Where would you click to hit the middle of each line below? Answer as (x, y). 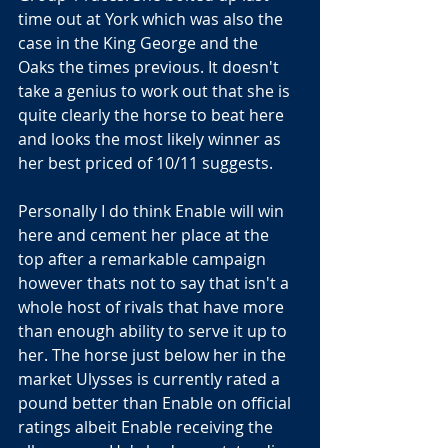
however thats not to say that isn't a (155, 283)
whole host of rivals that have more (153, 307)
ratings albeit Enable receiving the (147, 427)
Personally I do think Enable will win (153, 211)
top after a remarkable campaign (144, 259)
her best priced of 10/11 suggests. (145, 163)
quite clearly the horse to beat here (153, 115)
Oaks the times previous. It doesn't (150, 67)
